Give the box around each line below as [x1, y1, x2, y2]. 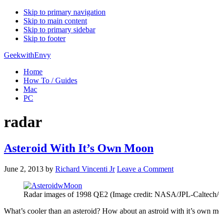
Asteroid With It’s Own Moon [4, 141, 153, 154]
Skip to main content [23, 17, 87, 25]
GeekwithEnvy [4, 51, 51, 59]
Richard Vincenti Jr [55, 164, 115, 173]
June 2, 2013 [4, 164, 44, 173]
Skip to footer [23, 34, 66, 43]
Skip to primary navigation [23, 8, 106, 16]
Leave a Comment [117, 164, 174, 173]
